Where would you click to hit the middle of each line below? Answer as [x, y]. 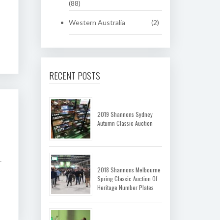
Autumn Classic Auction [125, 123]
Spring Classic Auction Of [127, 179]
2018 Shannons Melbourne [129, 170]
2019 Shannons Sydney [125, 114]
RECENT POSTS [74, 75]
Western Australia [97, 22]
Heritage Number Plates [125, 187]
